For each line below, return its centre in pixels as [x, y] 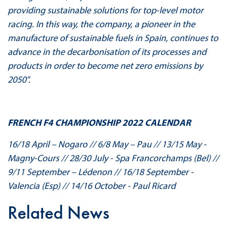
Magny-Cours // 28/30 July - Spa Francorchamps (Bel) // [113, 158]
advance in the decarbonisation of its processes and [107, 51]
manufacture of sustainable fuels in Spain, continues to [113, 37]
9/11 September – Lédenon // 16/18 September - [100, 171]
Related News [58, 212]
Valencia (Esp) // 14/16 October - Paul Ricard [91, 185]
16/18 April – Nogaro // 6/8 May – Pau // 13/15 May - [107, 144]
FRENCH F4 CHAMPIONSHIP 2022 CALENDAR [99, 122]
